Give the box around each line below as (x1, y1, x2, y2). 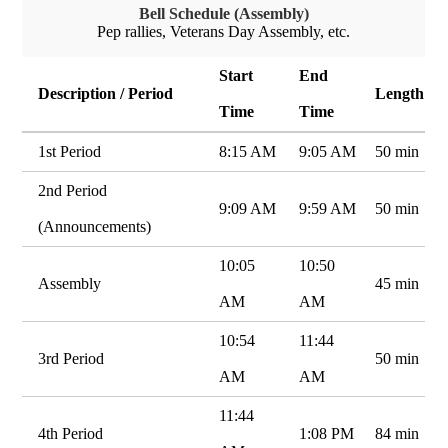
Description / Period (38, 85, 174, 102)
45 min (375, 275, 420, 292)
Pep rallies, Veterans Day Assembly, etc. (97, 23, 351, 40)
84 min (375, 425, 420, 442)
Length (375, 85, 425, 102)
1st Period (38, 143, 102, 160)
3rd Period (38, 350, 105, 367)
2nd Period (38, 182, 108, 199)
